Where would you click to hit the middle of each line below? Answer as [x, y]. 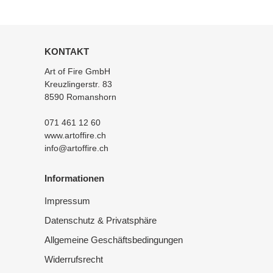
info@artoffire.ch [76, 148]
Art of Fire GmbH [77, 71]
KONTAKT [67, 52]
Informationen [74, 178]
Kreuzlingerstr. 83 [78, 84]
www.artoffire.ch [75, 135]
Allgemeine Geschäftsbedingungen [114, 240]
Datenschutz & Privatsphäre [101, 221]
